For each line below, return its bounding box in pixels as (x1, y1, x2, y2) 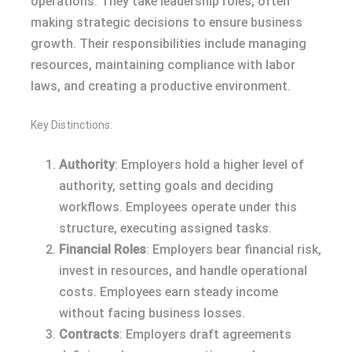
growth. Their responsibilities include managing (31, 35, 306, 51)
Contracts (59, 326, 119, 342)
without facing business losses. (59, 305, 245, 321)
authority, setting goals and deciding (59, 178, 273, 193)
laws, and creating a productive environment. (31, 78, 291, 93)
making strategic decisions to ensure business (31, 14, 302, 30)
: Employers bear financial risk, (146, 241, 321, 257)
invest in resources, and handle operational (59, 262, 307, 278)
